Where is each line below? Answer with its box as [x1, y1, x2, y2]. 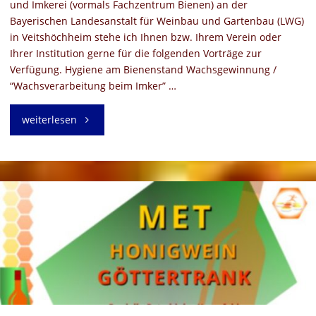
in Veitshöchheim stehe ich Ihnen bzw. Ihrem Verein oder [9, 30, 281, 44]
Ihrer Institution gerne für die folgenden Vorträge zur [9, 47, 262, 61]
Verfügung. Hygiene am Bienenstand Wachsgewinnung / [9, 63, 276, 77]
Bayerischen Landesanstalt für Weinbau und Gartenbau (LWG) [9, 14, 304, 28]
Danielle [75, 202, 112, 217]
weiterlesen [21, 112, 77, 126]
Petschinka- [75, 233, 126, 247]
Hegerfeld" [75, 263, 122, 277]
